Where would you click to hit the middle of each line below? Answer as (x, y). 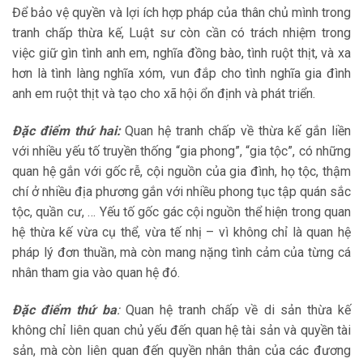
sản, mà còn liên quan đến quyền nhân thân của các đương (181, 351)
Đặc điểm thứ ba (64, 310)
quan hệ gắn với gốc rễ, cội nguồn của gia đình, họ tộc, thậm (181, 172)
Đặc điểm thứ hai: (66, 131)
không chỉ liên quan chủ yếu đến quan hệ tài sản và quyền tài (181, 331)
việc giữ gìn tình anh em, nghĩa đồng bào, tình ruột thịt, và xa (181, 53)
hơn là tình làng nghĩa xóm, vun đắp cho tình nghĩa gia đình (181, 74)
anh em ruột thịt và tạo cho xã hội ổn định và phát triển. (164, 94)
